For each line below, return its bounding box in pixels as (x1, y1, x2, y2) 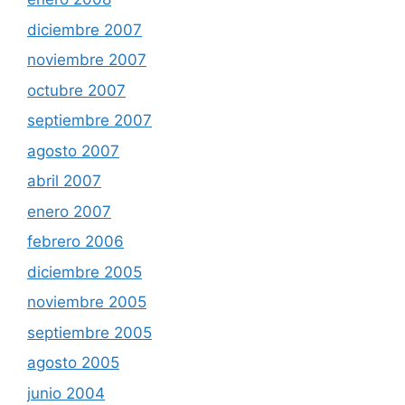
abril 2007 (27, 172, 101, 190)
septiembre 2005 (27, 323, 152, 342)
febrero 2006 (27, 232, 124, 250)
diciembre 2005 (27, 262, 142, 281)
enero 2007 (27, 202, 111, 221)
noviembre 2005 (27, 293, 146, 311)
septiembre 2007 (27, 111, 152, 129)
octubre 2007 (27, 80, 126, 99)
